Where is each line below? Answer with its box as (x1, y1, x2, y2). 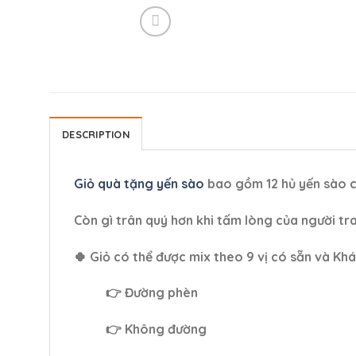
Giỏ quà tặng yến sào (74, 176, 204, 192)
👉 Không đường (106, 321, 207, 338)
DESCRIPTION (62, 128, 130, 141)
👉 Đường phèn (106, 284, 198, 301)
